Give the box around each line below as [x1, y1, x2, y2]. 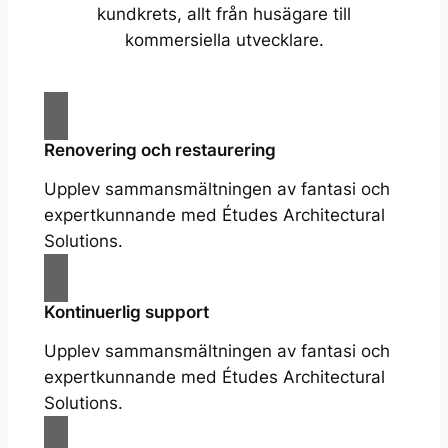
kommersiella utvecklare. [124, 30, 324, 51]
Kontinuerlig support [43, 302, 209, 323]
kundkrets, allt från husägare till [97, 4, 351, 25]
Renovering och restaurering [43, 140, 276, 161]
